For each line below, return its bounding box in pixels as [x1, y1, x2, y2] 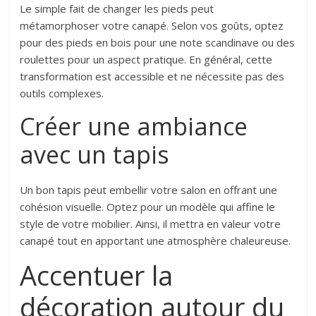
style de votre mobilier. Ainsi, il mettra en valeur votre [20, 217, 281, 231]
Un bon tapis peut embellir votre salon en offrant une [20, 183, 278, 197]
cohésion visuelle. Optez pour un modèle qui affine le [20, 200, 276, 214]
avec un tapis [20, 138, 170, 171]
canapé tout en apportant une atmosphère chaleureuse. [20, 233, 291, 248]
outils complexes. [20, 86, 104, 101]
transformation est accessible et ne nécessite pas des [20, 69, 285, 84]
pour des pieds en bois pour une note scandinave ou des [20, 35, 296, 50]
